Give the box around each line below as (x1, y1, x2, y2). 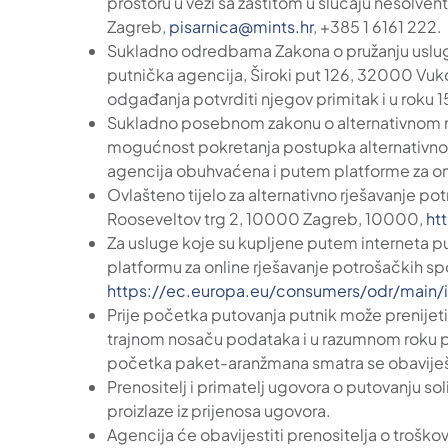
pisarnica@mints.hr (169, 15, 314, 37)
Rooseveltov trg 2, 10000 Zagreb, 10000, (107, 207, 427, 229)
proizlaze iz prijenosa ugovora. (107, 399, 332, 421)
